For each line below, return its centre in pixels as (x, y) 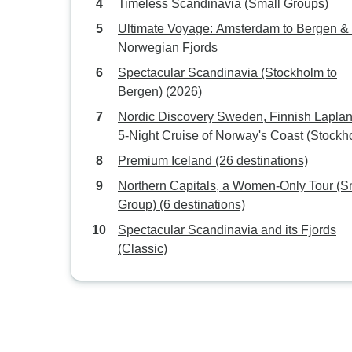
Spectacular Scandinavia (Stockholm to (189, 73)
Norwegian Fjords (168, 48)
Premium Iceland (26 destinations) (213, 161)
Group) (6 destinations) (181, 205)
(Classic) (143, 249)
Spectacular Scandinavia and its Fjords (227, 230)
